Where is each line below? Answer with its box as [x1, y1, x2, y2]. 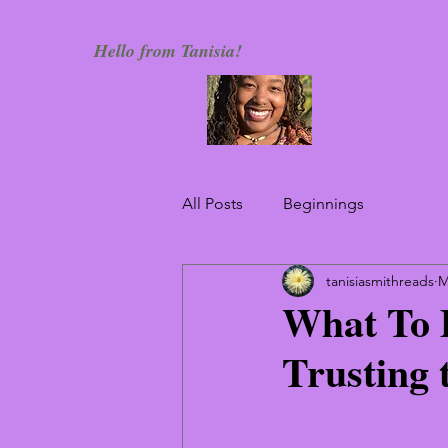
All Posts [182, 194, 243, 213]
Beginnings [283, 194, 364, 213]
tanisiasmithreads [326, 271, 434, 290]
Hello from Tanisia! [94, 38, 242, 63]
